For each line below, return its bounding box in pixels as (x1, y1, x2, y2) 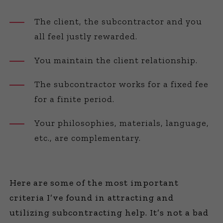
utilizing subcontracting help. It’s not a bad (9, 207, 209, 218)
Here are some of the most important (9, 177, 179, 188)
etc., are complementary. (34, 132, 141, 143)
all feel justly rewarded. (34, 31, 138, 42)
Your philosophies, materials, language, (34, 117, 210, 128)
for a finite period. (34, 94, 115, 105)
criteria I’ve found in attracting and (9, 192, 174, 203)
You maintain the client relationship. (34, 55, 198, 66)
